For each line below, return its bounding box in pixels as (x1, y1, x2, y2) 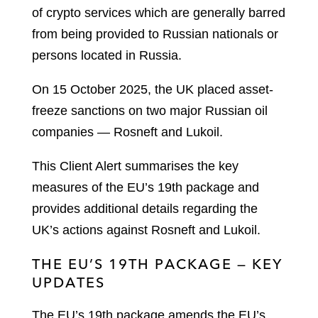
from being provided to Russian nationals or (32, 27, 278, 42)
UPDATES (32, 273, 105, 292)
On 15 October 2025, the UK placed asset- (32, 82, 273, 97)
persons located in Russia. (32, 48, 182, 63)
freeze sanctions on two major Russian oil (32, 104, 268, 119)
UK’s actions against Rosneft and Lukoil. (32, 223, 261, 238)
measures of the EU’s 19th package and (32, 180, 259, 195)
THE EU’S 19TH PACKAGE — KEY (32, 255, 283, 273)
